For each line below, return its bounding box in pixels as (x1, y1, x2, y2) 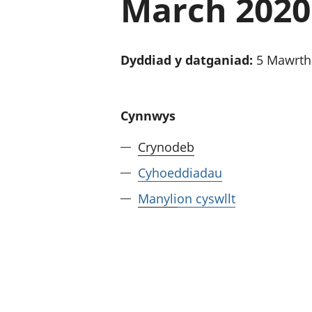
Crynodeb (138, 138, 194, 155)
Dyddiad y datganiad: (120, 51, 253, 68)
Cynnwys (120, 107, 175, 124)
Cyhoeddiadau (138, 164, 222, 181)
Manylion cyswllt (138, 189, 235, 207)
